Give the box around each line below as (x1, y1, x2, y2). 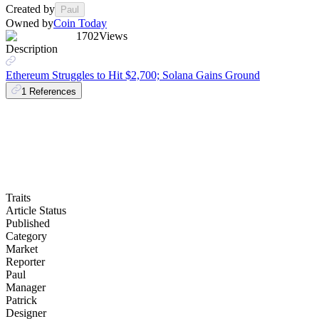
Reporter (6, 256, 45, 268)
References (29, 86, 76, 98)
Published (6, 217, 50, 230)
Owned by (6, 17, 53, 30)
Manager (6, 281, 46, 294)
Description (6, 43, 58, 56)
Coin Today (53, 17, 107, 30)
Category (6, 230, 47, 243)
